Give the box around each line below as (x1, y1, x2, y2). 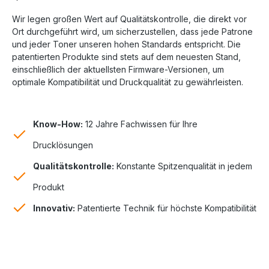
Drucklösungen (33, 139, 93, 150)
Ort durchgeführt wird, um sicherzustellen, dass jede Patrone (12, 26, 253, 37)
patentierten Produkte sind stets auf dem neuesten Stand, (12, 51, 241, 62)
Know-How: (33, 118, 83, 129)
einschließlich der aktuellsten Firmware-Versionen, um (12, 64, 224, 74)
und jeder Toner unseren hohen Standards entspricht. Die (12, 38, 241, 49)
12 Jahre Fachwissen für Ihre (83, 118, 198, 129)
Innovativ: (33, 202, 75, 213)
